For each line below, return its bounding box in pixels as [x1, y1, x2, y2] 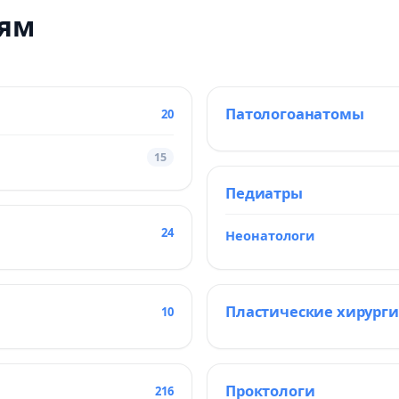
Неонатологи [225, 226, 314, 244]
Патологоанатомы [225, 103, 364, 124]
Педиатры [225, 183, 303, 203]
